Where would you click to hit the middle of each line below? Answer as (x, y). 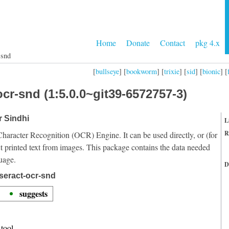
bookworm (142, 71)
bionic (211, 71)
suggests (33, 193)
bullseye (107, 71)
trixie (172, 71)
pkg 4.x (208, 43)
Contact (173, 43)
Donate (138, 43)
